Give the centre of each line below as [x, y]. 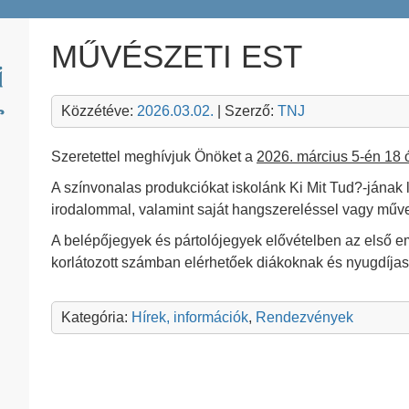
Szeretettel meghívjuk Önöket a [154, 157]
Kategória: [96, 317]
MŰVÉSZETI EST [177, 56]
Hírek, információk [190, 317]
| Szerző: [246, 111]
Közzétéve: [99, 111]
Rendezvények [304, 317]
